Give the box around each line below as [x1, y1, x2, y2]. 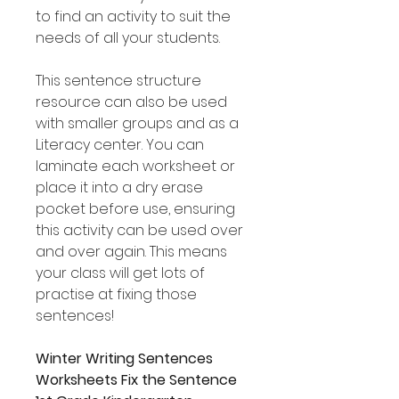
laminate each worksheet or [36, 156, 235, 176]
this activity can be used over [36, 220, 243, 240]
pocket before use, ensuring [36, 199, 235, 219]
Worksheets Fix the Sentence [36, 370, 237, 390]
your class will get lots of [36, 263, 205, 283]
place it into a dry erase [36, 177, 203, 198]
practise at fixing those [36, 284, 197, 305]
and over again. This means [36, 241, 227, 262]
